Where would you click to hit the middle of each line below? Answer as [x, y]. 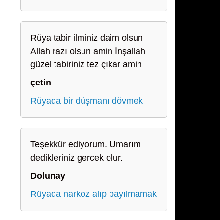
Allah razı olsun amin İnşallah [88, 51]
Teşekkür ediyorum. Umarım [86, 144]
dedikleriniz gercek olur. [77, 158]
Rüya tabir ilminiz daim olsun [87, 38]
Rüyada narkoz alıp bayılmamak [94, 194]
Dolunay [48, 176]
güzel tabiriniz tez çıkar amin [86, 64]
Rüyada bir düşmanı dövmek [87, 101]
